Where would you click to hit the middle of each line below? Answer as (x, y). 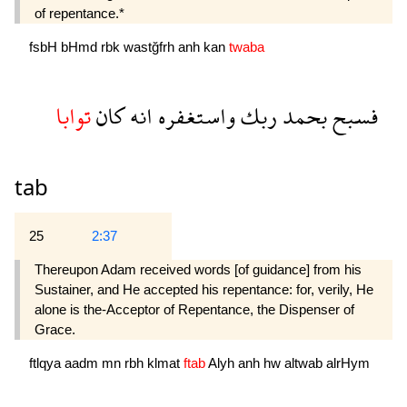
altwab (305, 363)
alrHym (348, 363)
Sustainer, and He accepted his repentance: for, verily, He (204, 290)
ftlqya (47, 363)
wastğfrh (151, 47)
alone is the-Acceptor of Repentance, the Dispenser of (194, 310)
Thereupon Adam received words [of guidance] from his (198, 270)
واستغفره (194, 116)
